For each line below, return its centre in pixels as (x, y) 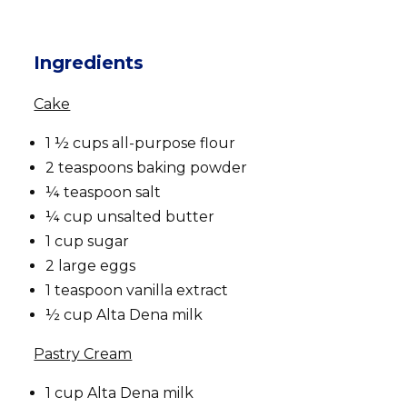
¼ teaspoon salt (104, 192)
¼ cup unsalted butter (130, 216)
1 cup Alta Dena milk (120, 392)
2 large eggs (91, 265)
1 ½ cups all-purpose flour (141, 143)
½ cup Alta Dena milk (124, 314)
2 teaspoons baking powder (147, 167)
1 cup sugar (88, 241)
